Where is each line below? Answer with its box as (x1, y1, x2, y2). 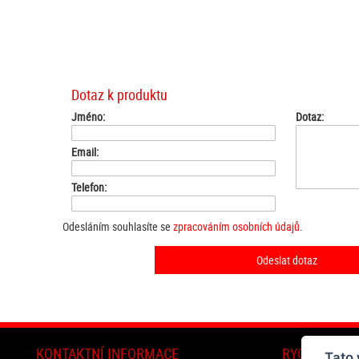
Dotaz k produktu (71, 85, 168, 105)
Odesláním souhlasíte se (63, 219, 174, 235)
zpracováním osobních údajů (173, 219, 301, 235)
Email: (71, 144, 99, 160)
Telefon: (71, 179, 107, 196)
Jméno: (71, 109, 106, 125)
